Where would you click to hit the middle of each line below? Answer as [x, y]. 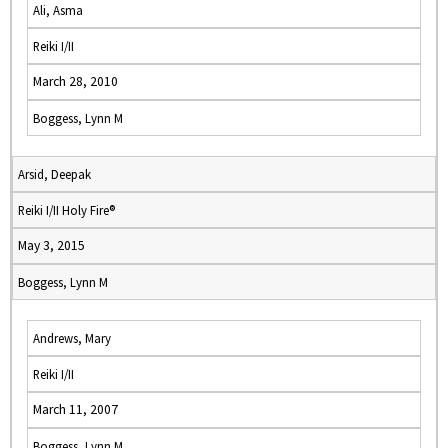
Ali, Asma [58, 10]
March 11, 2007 [75, 409]
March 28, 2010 [75, 81]
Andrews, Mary [72, 338]
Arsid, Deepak [54, 174]
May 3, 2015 [51, 245]
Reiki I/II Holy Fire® [66, 210]
